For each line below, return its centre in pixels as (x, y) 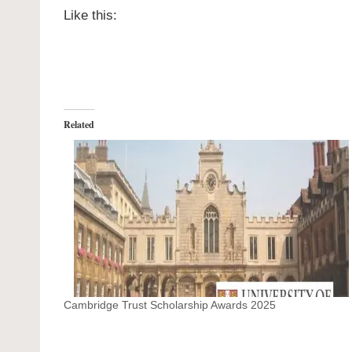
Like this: (90, 15)
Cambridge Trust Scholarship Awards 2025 (170, 304)
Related (79, 124)
